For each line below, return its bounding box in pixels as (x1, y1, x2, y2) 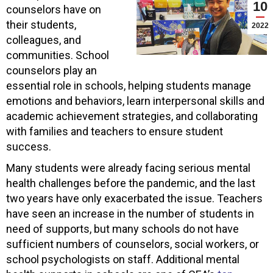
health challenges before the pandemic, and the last (6, 176, 255, 190)
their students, (6, 18, 76, 31)
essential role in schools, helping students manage (6, 79, 251, 92)
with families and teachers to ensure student (6, 124, 223, 138)
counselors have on (6, 2, 101, 16)
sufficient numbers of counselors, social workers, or (6, 237, 259, 250)
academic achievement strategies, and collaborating (6, 109, 258, 122)
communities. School (6, 48, 109, 62)
